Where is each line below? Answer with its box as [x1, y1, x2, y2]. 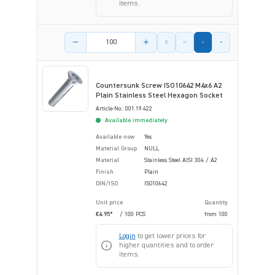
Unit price [96, 199, 123, 206]
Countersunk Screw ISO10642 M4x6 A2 [96, 82, 222, 90]
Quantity [204, 199, 228, 206]
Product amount [64, 33, 122, 42]
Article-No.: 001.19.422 [96, 105, 152, 112]
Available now [96, 133, 134, 140]
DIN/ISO [96, 180, 118, 187]
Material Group [96, 145, 137, 152]
